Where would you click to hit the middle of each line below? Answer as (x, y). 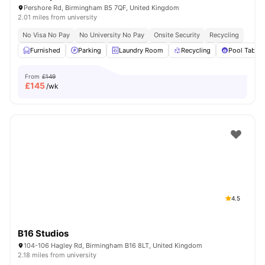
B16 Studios (43, 233)
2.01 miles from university (57, 17)
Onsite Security (177, 35)
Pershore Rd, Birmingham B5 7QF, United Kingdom (101, 8)
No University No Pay (112, 35)
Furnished (45, 50)
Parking (90, 50)
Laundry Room (141, 50)
